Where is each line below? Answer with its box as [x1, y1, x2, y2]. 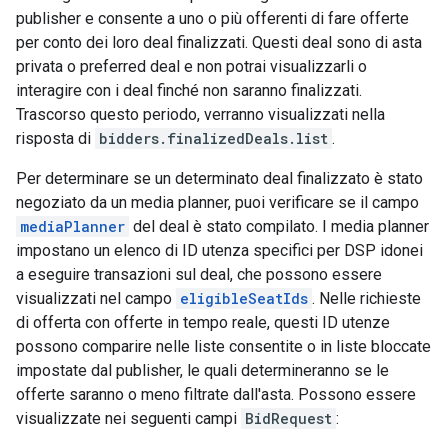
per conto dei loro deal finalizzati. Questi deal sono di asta [16, 33, 422, 52]
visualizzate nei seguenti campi [16, 409, 241, 428]
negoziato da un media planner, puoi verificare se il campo [16, 193, 419, 212]
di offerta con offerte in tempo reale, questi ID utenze [16, 313, 390, 332]
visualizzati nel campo [16, 289, 176, 308]
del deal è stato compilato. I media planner [129, 217, 429, 236]
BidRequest [245, 409, 332, 428]
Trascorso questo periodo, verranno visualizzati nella [16, 105, 385, 124]
